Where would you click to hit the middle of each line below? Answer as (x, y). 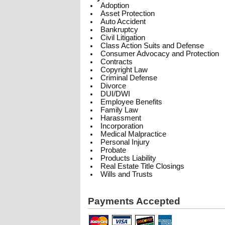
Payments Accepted (134, 201)
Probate (113, 150)
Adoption (115, 6)
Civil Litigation (123, 38)
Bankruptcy (119, 30)
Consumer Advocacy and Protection (159, 54)
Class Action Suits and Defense (152, 46)
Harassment (121, 118)
